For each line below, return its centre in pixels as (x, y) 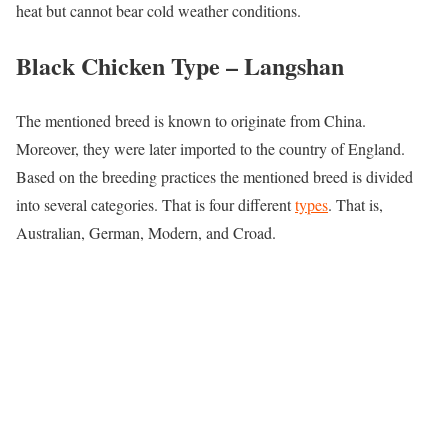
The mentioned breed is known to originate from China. (191, 120)
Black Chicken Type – (130, 66)
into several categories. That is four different (155, 204)
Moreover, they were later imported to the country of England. (210, 148)
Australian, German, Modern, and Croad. (146, 232)
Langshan (294, 66)
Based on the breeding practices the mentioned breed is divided (214, 176)
